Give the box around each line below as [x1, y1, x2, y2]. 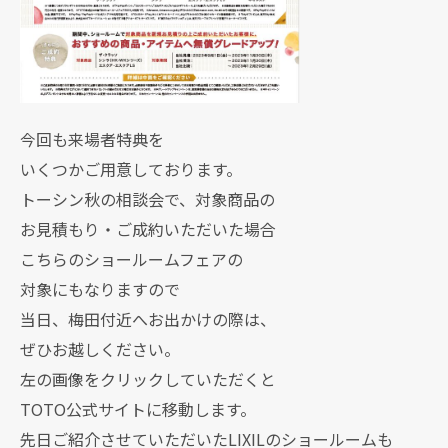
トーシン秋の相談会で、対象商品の [20, 186, 275, 211]
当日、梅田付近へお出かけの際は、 [20, 306, 276, 331]
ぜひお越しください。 [20, 336, 180, 361]
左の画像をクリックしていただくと [20, 366, 276, 391]
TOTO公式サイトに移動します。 [20, 396, 256, 421]
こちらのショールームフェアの [20, 246, 243, 271]
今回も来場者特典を [20, 126, 164, 151]
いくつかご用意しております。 [20, 156, 242, 181]
